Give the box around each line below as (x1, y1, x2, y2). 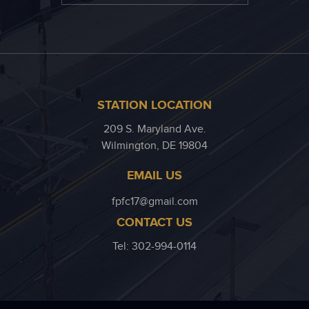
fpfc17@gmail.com (111, 195, 198, 209)
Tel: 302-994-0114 (112, 240, 197, 254)
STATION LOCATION (97, 98, 212, 114)
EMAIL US (127, 168, 182, 184)
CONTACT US (117, 215, 192, 231)
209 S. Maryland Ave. (103, 123, 206, 137)
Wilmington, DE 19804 (101, 139, 208, 153)
